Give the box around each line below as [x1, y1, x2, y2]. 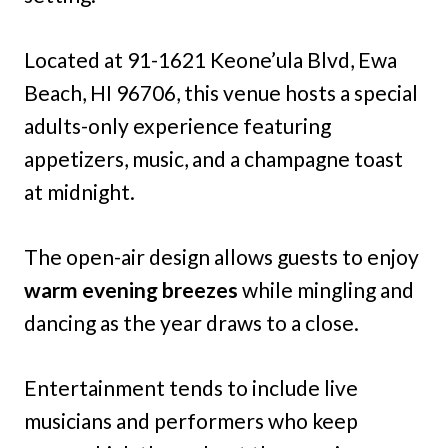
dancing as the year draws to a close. [24, 310, 359, 336]
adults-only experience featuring [24, 113, 331, 139]
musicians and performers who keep [24, 408, 358, 434]
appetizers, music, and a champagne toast [24, 146, 403, 172]
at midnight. [24, 179, 135, 205]
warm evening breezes [24, 277, 242, 303]
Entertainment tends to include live [24, 375, 358, 401]
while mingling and [242, 277, 414, 303]
